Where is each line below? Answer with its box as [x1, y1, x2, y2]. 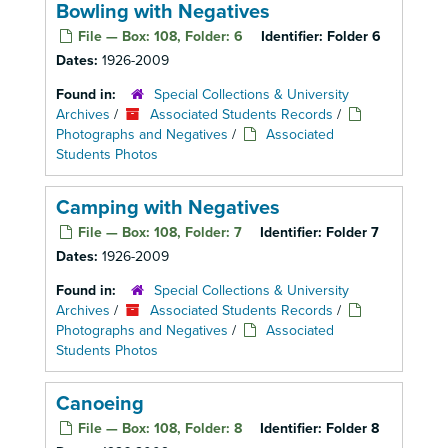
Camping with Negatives [56, 196, 280, 220]
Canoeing [56, 392, 144, 416]
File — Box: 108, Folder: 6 [74, 28, 243, 45]
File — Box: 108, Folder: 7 [74, 224, 242, 241]
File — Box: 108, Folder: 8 [74, 420, 242, 437]
